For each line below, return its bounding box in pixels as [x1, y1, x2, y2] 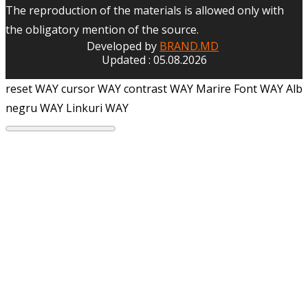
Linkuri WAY [66, 100, 129, 116]
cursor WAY [61, 81, 121, 97]
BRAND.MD [159, 38, 219, 54]
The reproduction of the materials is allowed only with [5, 3, 284, 19]
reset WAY [5, 81, 58, 97]
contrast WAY [124, 81, 193, 97]
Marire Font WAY [196, 81, 283, 97]
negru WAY [5, 100, 63, 116]
